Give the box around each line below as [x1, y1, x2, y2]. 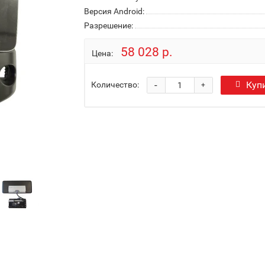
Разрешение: [83, 21, 133, 30]
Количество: [91, 79, 139, 89]
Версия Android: [83, 7, 144, 16]
